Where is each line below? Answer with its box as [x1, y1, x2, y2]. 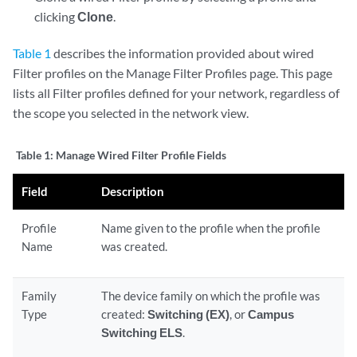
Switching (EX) [147, 307, 230, 321]
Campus [248, 307, 295, 321]
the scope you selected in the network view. [13, 105, 249, 120]
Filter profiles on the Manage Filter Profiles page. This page [13, 65, 332, 80]
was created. [101, 239, 168, 253]
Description [101, 184, 165, 198]
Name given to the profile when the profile [101, 221, 321, 235]
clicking [34, 9, 78, 24]
